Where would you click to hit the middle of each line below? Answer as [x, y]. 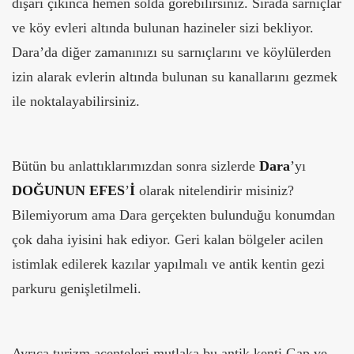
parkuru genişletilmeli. [77, 288]
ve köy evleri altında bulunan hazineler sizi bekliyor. [163, 27]
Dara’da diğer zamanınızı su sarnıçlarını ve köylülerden [171, 52]
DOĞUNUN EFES [68, 190]
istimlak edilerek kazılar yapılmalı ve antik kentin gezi [168, 264]
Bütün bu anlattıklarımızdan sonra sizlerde [136, 166]
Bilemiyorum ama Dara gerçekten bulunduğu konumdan [173, 215]
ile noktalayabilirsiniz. [76, 101]
